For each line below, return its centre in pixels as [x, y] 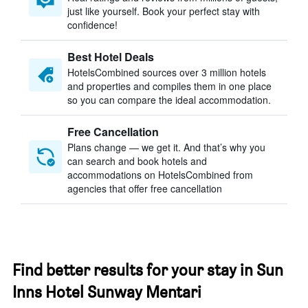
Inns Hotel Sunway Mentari [107, 292]
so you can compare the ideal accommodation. [169, 100]
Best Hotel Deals [111, 57]
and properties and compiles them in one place [169, 86]
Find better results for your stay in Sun [148, 270]
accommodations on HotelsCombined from [160, 175]
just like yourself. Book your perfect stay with [164, 11]
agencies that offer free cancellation [145, 188]
